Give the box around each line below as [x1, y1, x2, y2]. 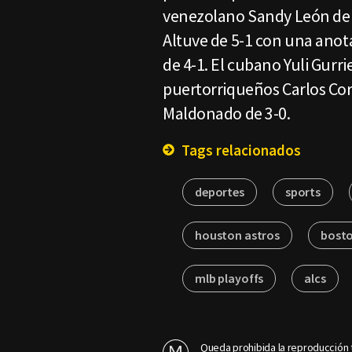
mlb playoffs [195, 270, 264, 286]
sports [284, 184, 321, 200]
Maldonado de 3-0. [163, 102, 291, 124]
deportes [195, 184, 244, 200]
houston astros [195, 227, 280, 243]
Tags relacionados [178, 141, 301, 159]
